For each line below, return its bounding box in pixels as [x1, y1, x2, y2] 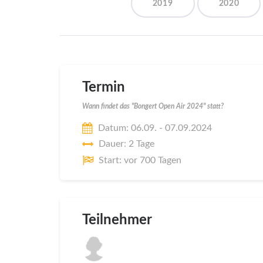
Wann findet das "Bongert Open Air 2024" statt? [82, 103, 224, 110]
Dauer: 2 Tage [99, 139, 154, 149]
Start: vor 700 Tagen [99, 155, 181, 165]
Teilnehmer [82, 213, 152, 227]
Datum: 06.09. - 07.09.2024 [98, 123, 212, 133]
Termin [82, 80, 125, 95]
